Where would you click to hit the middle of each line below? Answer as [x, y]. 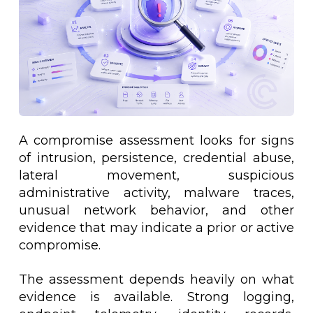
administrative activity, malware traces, [156, 193]
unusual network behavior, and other [156, 211]
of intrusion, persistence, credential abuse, [156, 158]
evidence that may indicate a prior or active [156, 228]
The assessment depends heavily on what [156, 280]
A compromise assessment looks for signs [156, 141]
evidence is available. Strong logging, [156, 297]
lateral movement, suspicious [156, 176]
